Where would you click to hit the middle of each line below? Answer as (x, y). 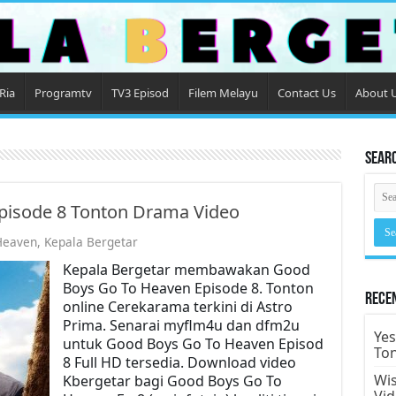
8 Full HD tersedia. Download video (179, 362)
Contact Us (306, 92)
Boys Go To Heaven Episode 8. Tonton (188, 288)
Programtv (63, 92)
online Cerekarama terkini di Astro (177, 306)
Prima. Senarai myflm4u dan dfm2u (181, 325)
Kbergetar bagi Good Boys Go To (172, 381)
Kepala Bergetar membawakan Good (186, 269)
